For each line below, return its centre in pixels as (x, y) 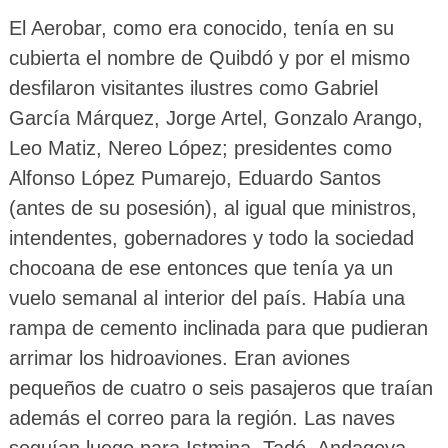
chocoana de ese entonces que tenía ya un (200, 267)
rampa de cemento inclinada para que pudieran (218, 327)
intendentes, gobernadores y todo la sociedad (211, 237)
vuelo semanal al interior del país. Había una (206, 297)
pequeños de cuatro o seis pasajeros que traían (220, 387)
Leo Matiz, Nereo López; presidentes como (200, 147)
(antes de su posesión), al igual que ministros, (212, 207)
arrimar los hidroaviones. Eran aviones (179, 357)
